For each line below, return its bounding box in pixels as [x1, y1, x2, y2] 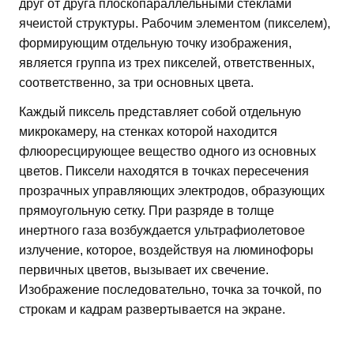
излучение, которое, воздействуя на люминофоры [19, 243, 314, 257]
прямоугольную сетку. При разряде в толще [19, 203, 274, 217]
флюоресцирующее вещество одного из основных [19, 144, 316, 158]
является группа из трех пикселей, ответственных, [19, 55, 314, 70]
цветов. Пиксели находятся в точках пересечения [19, 164, 309, 178]
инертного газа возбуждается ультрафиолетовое [19, 223, 305, 237]
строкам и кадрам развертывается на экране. [19, 302, 285, 316]
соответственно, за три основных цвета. [19, 75, 254, 89]
